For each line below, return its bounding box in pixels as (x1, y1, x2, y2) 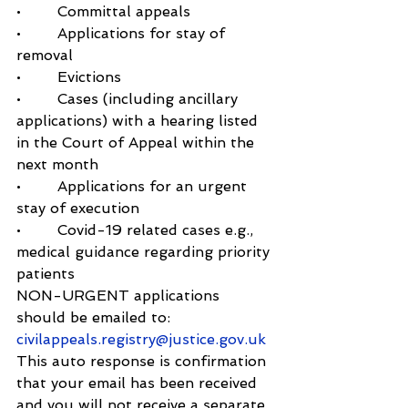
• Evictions (16, 68, 121, 87)
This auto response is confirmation (16, 352, 270, 371)
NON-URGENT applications (16, 287, 224, 305)
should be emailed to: (16, 309, 175, 327)
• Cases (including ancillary (16, 90, 242, 108)
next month (16, 156, 98, 174)
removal (16, 46, 73, 65)
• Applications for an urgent (16, 178, 251, 196)
